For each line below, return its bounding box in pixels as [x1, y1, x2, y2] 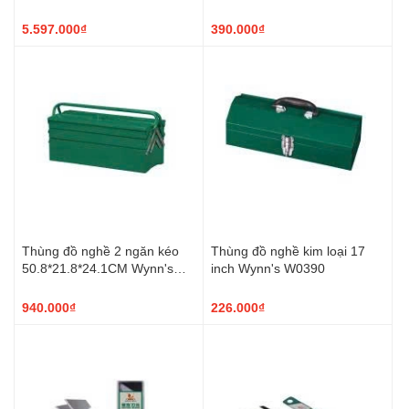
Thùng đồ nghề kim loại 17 [211, 242, 365, 258]
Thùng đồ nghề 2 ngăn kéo [22, 242, 179, 258]
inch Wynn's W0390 [211, 259, 325, 276]
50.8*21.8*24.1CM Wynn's [22, 259, 173, 276]
